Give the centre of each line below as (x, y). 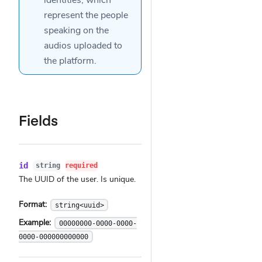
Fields (38, 120)
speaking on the (76, 30)
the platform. (70, 61)
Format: (34, 205)
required (81, 165)
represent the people (86, 15)
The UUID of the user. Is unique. (77, 180)
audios (58, 46)
